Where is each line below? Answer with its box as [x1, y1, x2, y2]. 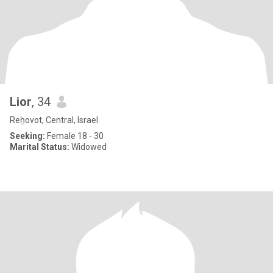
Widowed [69, 142, 107, 152]
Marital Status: [10, 142, 69, 152]
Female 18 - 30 [45, 131, 104, 141]
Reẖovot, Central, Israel [10, 115, 98, 125]
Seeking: [10, 131, 45, 141]
